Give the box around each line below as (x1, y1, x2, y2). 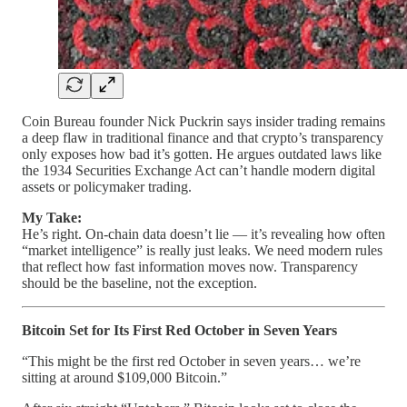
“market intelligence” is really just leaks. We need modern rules (22, 242, 382, 258)
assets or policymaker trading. (22, 178, 192, 194)
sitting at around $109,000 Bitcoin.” (22, 369, 227, 385)
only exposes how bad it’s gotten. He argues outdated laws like (22, 145, 382, 162)
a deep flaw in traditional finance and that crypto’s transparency (22, 129, 383, 145)
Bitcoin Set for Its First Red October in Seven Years (22, 322, 337, 338)
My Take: (22, 209, 82, 225)
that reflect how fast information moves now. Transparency (22, 258, 358, 274)
